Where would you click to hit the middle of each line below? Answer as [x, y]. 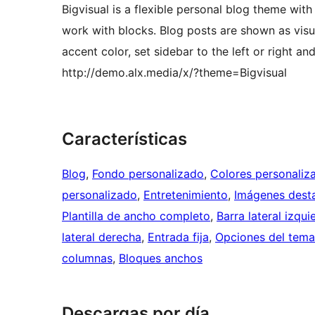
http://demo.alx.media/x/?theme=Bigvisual [174, 73]
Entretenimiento [186, 195]
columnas [87, 258]
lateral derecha [102, 237]
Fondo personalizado [148, 174]
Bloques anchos [161, 258]
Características [124, 139]
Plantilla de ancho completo [136, 216]
